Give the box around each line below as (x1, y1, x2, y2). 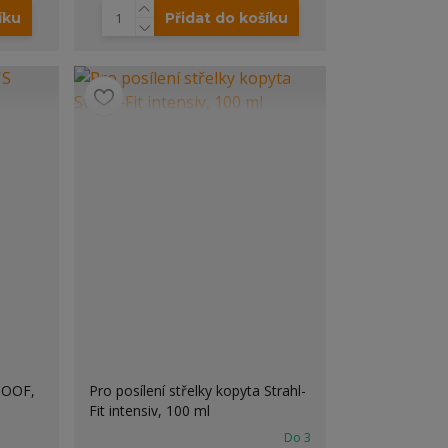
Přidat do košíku (164, 9, 288, 27)
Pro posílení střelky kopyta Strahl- (89, 381, 307, 400)
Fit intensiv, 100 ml (89, 401, 211, 420)
